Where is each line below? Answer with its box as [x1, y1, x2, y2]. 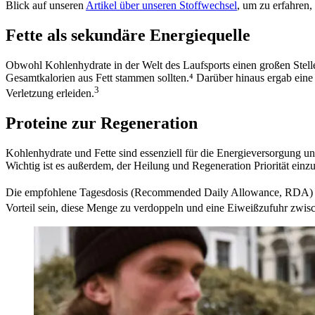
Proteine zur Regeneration [6, 113, 198, 132]
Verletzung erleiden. [6, 87, 94, 100]
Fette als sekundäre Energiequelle [6, 25, 250, 44]
